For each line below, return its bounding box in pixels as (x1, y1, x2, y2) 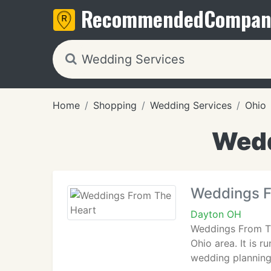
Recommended (81, 3, 204, 34)
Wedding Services (150, 99, 232, 111)
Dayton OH (191, 208, 241, 220)
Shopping (93, 99, 137, 111)
